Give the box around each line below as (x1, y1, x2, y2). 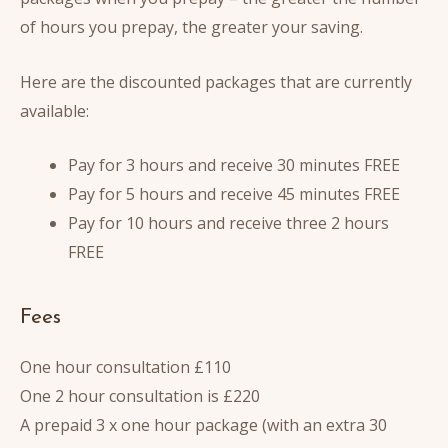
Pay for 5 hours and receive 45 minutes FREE (68, 183, 400, 206)
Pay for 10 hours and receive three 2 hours (68, 212, 389, 235)
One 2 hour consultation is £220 (20, 385, 260, 408)
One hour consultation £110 (20, 356, 231, 379)
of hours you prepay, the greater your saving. (20, 15, 363, 38)
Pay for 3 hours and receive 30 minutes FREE (68, 154, 400, 177)
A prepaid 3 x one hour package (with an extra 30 (20, 414, 387, 437)
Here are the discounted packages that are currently (20, 70, 412, 93)
